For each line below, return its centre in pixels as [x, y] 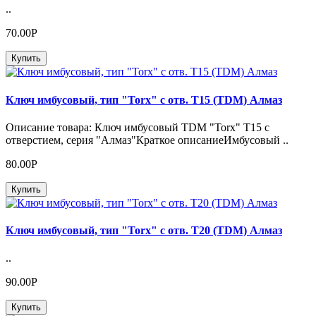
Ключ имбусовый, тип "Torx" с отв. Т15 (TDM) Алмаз [144, 99]
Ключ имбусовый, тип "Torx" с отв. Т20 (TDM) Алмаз [144, 231]
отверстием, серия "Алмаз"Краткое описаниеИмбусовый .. [147, 140]
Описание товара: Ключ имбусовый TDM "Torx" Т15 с [138, 127]
